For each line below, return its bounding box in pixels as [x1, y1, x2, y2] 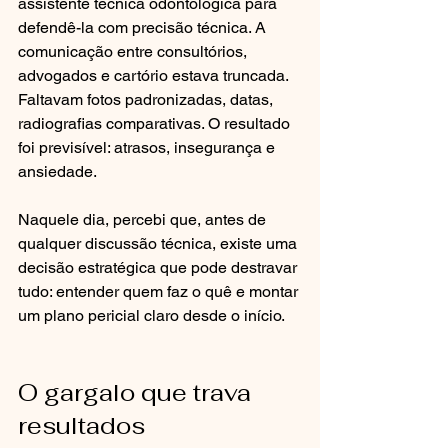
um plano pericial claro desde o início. [18, 306, 285, 325]
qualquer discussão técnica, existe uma [18, 234, 301, 253]
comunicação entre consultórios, [18, 42, 251, 61]
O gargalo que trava [18, 377, 257, 408]
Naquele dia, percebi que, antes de [18, 210, 270, 229]
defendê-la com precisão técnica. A [18, 18, 270, 37]
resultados [18, 410, 145, 441]
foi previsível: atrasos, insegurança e [18, 138, 279, 157]
